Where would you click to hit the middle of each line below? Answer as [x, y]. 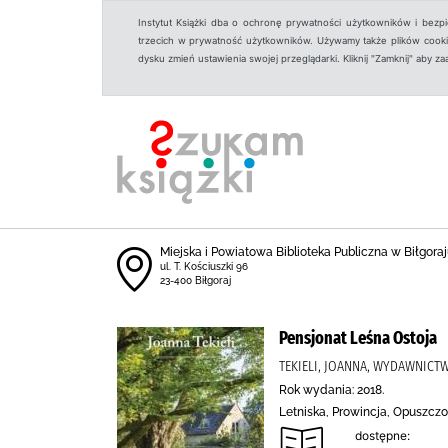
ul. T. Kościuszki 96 [204, 266]
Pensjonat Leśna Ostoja [358, 338]
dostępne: [382, 435]
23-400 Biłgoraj [195, 280]
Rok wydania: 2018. [331, 390]
